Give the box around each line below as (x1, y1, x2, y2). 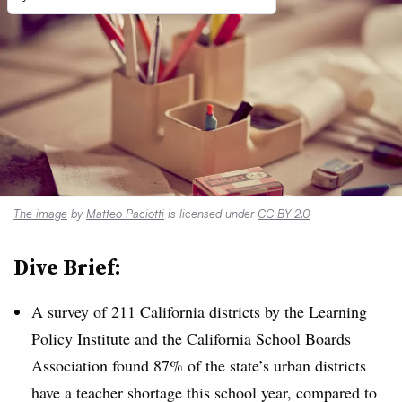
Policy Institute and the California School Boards (31, 328, 351, 349)
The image (13, 206, 67, 221)
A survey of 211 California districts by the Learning (31, 301, 367, 322)
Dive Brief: (13, 252, 121, 282)
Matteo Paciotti (86, 206, 164, 221)
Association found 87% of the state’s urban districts (31, 354, 366, 376)
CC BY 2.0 (258, 206, 310, 221)
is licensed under (164, 206, 258, 221)
